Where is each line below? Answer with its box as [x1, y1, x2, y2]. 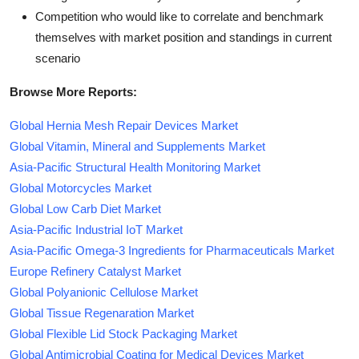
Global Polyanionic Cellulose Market [10, 284, 198, 299]
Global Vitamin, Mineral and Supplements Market [10, 139, 265, 153]
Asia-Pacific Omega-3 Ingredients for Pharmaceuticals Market [10, 243, 334, 257]
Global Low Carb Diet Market [10, 201, 161, 216]
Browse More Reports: [10, 84, 137, 99]
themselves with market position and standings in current [35, 30, 332, 44]
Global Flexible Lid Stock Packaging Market [10, 326, 237, 341]
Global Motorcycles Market [10, 180, 151, 195]
